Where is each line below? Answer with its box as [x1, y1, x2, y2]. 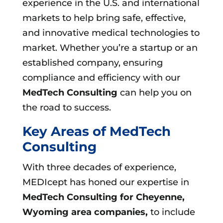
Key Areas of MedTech [22, 123, 171, 139]
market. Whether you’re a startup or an [22, 42, 198, 53]
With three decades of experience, [22, 161, 176, 173]
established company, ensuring [22, 57, 163, 68]
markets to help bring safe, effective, [22, 12, 186, 23]
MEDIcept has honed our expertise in [22, 176, 189, 188]
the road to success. [22, 102, 111, 113]
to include [147, 206, 195, 218]
